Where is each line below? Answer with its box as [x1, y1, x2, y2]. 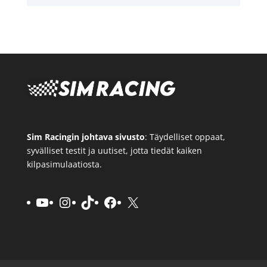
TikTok [79, 191, 123, 212]
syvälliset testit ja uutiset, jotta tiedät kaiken [26, 144, 202, 156]
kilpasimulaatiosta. [26, 158, 102, 170]
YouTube [34, 191, 93, 212]
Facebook [102, 191, 166, 212]
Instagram [57, 191, 125, 212]
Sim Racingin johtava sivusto [26, 131, 145, 142]
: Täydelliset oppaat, [144, 131, 225, 142]
